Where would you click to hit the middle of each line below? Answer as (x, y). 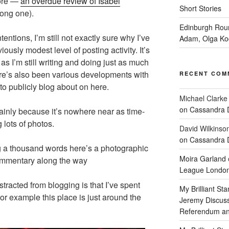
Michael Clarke (203, 98)
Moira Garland (202, 158)
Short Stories (200, 8)
